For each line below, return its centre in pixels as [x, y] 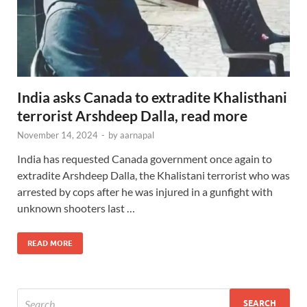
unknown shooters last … [76, 208]
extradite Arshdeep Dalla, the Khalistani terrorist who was [153, 175]
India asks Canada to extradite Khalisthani [152, 97]
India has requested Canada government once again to [145, 158]
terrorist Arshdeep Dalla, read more [132, 115]
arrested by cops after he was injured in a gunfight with [145, 191]
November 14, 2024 [58, 135]
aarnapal [137, 135]
